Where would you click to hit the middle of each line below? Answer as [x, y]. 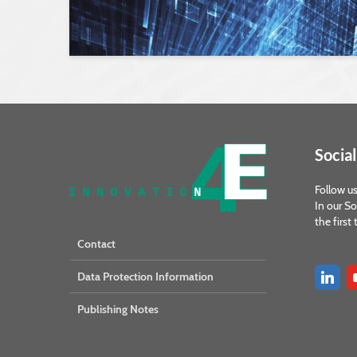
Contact [96, 244]
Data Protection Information [145, 277]
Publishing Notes [118, 310]
